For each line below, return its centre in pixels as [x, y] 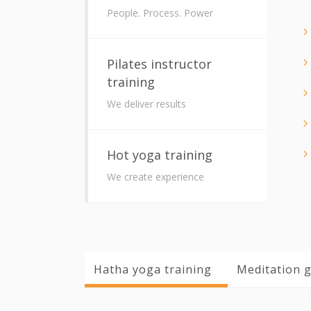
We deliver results [146, 104]
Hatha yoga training [153, 269]
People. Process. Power [160, 13]
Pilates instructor [159, 64]
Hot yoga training [160, 155]
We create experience [155, 177]
